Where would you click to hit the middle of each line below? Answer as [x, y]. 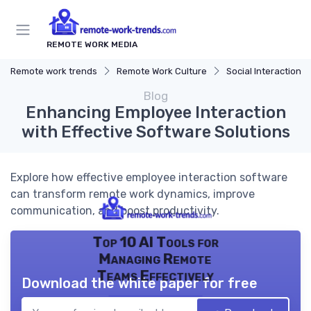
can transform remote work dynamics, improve [133, 194]
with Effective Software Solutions [155, 132]
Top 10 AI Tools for [155, 243]
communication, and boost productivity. [115, 211]
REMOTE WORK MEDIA [92, 45]
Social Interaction [264, 72]
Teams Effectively [155, 276]
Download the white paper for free [140, 284]
